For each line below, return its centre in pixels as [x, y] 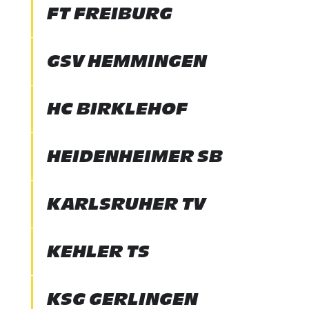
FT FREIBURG [109, 13]
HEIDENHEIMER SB [134, 156]
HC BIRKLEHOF [117, 109]
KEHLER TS [98, 251]
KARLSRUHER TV [126, 204]
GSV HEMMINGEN [127, 61]
